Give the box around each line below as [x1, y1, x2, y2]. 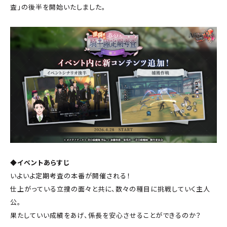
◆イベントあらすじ [10, 157, 70, 167]
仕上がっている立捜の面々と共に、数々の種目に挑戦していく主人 [10, 183, 210, 194]
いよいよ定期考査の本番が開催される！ [10, 170, 131, 180]
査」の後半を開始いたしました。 [10, 2, 106, 12]
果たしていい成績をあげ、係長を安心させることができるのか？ [10, 210, 203, 220]
